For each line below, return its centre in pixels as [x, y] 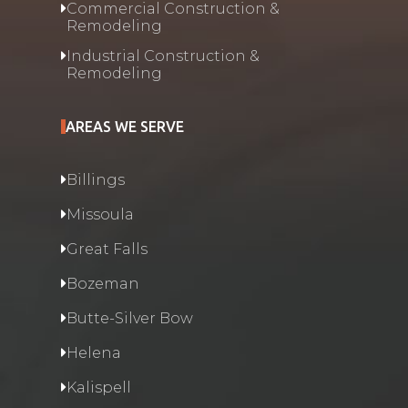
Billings [95, 180]
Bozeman [102, 284]
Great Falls [107, 249]
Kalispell [98, 388]
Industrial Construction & [163, 56]
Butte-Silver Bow [129, 318]
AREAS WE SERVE [124, 127]
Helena [93, 353]
